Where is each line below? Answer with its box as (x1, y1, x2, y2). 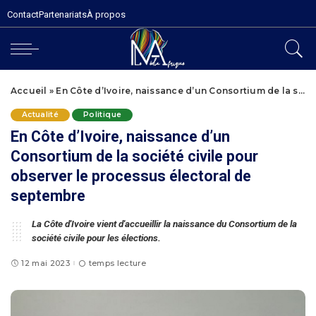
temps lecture (88, 257, 146, 268)
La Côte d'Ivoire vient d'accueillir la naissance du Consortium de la (32, 218, 297, 229)
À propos (87, 9, 126, 20)
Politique (83, 110, 122, 119)
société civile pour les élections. (32, 232, 161, 243)
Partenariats (39, 9, 87, 20)
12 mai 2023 (21, 257, 71, 268)
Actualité (22, 110, 59, 119)
